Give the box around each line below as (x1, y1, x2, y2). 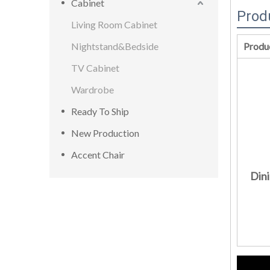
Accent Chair (71, 149, 125, 160)
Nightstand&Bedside (71, 40, 159, 52)
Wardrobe (71, 84, 114, 95)
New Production (71, 127, 139, 139)
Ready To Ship (71, 105, 129, 117)
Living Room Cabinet (71, 19, 157, 30)
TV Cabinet (71, 62, 119, 74)
